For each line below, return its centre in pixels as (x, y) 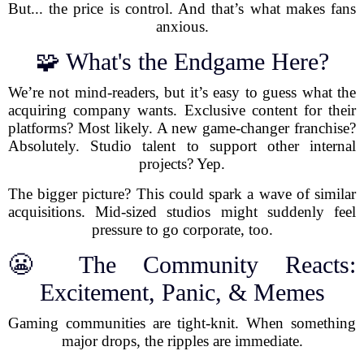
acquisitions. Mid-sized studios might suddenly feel (182, 212)
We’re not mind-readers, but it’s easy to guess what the (182, 92)
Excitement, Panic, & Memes (182, 292)
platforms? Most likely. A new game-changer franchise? (182, 128)
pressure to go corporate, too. (182, 230)
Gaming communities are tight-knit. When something (182, 323)
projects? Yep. (182, 164)
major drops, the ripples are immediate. (182, 341)
